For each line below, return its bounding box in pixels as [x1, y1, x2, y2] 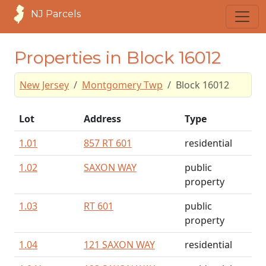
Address [84, 112, 121, 125]
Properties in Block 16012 [14, 47, 221, 68]
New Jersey [20, 78, 69, 91]
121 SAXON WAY [84, 238, 155, 251]
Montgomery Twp [82, 78, 163, 91]
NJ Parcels [31, 8, 81, 20]
